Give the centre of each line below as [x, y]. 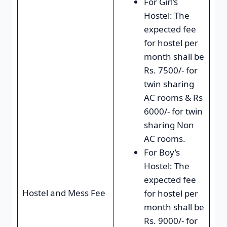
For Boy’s [162, 152]
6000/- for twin [173, 111]
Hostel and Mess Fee [64, 193]
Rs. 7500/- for [171, 70]
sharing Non [169, 125]
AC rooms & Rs [173, 97]
